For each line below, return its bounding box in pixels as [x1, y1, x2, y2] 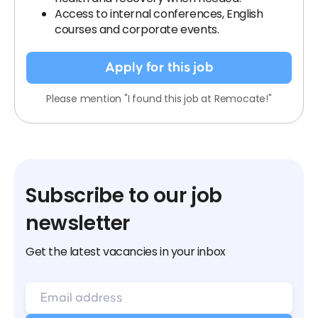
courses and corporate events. [55, 21, 219, 38]
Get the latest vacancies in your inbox [26, 243, 226, 260]
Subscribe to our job [26, 182, 223, 209]
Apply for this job [104, 60, 214, 75]
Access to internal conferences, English [55, 6, 263, 22]
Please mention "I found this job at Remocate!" [46, 92, 272, 106]
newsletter [26, 209, 130, 237]
